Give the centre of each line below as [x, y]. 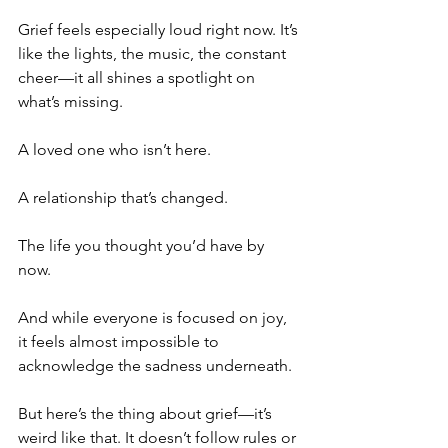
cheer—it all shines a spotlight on [138, 77]
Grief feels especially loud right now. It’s [160, 29]
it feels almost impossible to [120, 341]
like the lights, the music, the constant [154, 53]
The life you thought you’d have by [143, 245]
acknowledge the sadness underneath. [155, 365]
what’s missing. [72, 101]
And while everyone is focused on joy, [154, 317]
